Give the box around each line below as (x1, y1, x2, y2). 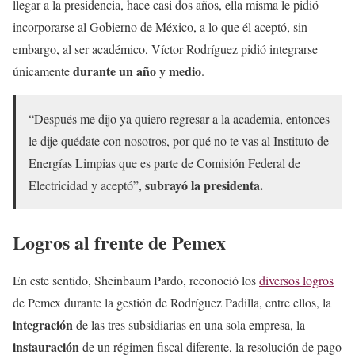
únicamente (13, 62, 73, 79)
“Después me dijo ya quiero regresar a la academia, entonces (29, 109, 330, 127)
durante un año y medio (73, 61, 201, 80)
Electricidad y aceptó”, (29, 176, 145, 193)
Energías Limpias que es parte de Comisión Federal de (29, 154, 300, 171)
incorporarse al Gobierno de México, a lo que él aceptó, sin (13, 17, 307, 35)
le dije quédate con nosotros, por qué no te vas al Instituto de (29, 132, 329, 149)
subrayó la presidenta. (145, 175, 263, 194)
